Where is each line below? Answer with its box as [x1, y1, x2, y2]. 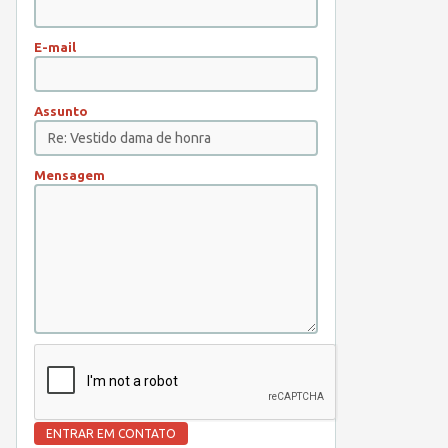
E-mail [34, 40, 76, 54]
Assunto [34, 104, 88, 118]
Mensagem [34, 168, 105, 182]
